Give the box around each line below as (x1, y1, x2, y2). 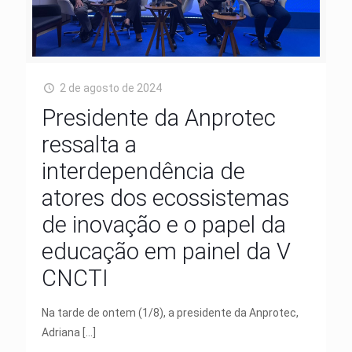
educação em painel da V (42, 237, 291, 265)
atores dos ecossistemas (42, 184, 289, 211)
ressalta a (42, 130, 137, 158)
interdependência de (42, 157, 245, 185)
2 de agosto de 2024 (59, 81, 162, 94)
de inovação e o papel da (42, 211, 286, 238)
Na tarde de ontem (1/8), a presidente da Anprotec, (42, 306, 299, 319)
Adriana (42, 325, 80, 339)
